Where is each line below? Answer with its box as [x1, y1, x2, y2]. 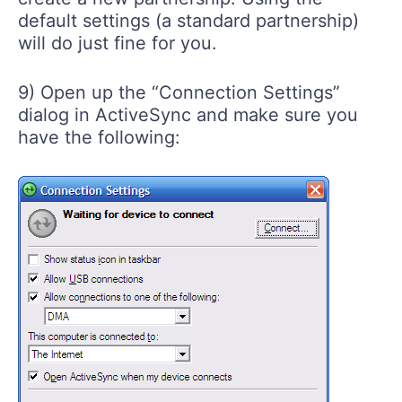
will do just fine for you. [18, 32, 217, 55]
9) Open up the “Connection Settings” [18, 82, 340, 104]
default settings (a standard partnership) [18, 10, 359, 32]
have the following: [18, 127, 180, 149]
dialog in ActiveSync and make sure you [18, 104, 358, 127]
